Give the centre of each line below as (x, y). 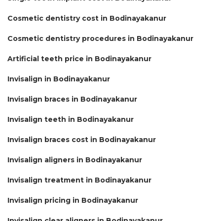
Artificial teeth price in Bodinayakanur (79, 58)
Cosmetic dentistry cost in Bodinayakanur (87, 18)
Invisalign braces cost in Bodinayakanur (82, 139)
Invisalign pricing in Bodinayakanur (73, 200)
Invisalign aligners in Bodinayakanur (75, 160)
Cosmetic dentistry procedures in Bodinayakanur (100, 38)
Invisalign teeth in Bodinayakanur (71, 119)
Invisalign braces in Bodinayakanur (72, 99)
